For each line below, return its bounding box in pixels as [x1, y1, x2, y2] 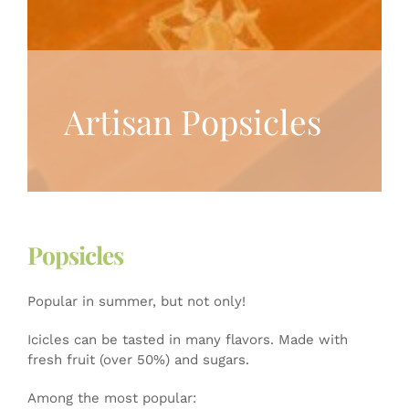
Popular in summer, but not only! [27, 292, 246, 309]
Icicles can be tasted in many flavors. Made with [27, 330, 348, 348]
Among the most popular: [27, 389, 196, 406]
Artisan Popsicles [64, 98, 321, 143]
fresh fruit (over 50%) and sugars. [27, 351, 249, 368]
